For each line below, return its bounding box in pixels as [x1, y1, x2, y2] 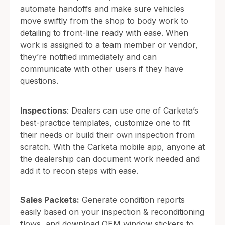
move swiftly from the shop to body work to [20, 16, 188, 26]
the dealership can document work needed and [20, 153, 200, 164]
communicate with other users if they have [20, 64, 183, 74]
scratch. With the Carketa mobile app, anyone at [20, 141, 205, 152]
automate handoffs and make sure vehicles [20, 4, 184, 14]
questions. [20, 76, 58, 86]
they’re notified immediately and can [20, 52, 157, 62]
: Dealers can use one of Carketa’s [67, 105, 198, 116]
